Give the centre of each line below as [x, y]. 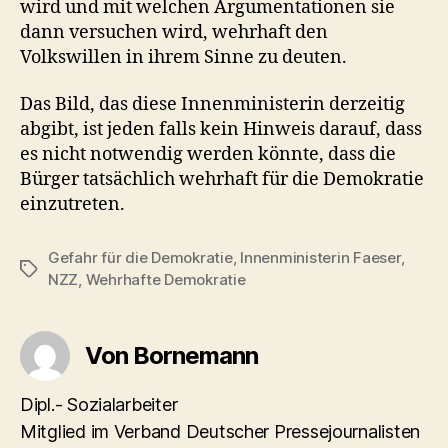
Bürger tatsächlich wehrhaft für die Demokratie [222, 179]
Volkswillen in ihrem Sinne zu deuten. [183, 57]
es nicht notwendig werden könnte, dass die [208, 154]
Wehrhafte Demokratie [165, 279]
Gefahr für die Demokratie [140, 257]
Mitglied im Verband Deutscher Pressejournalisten [220, 431]
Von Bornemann [172, 355]
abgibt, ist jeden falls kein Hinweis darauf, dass [221, 129]
